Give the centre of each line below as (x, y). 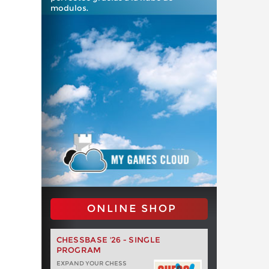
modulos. (69, 8)
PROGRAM (79, 250)
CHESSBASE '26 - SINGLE (108, 240)
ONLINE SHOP (132, 208)
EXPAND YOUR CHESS (91, 263)
